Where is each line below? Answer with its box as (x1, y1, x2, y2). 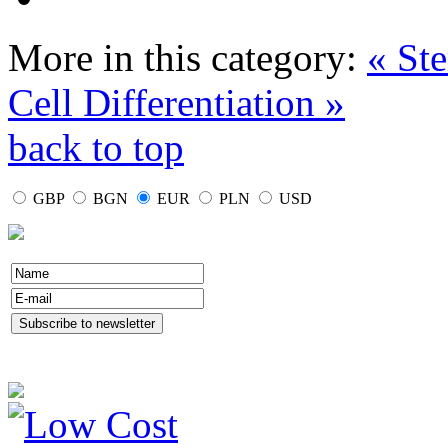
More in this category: (8, 36, 357, 80)
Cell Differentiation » (8, 81, 345, 125)
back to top (8, 126, 184, 170)
